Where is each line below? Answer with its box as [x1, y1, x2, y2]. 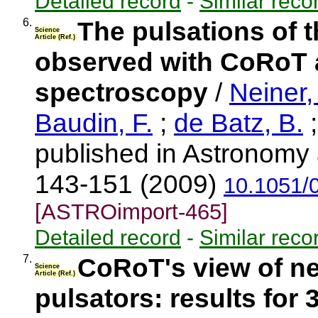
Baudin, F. [35, 108, 153, 138]
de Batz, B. [174, 108, 303, 138]
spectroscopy [35, 77, 208, 107]
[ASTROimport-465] [35, 199, 228, 224]
